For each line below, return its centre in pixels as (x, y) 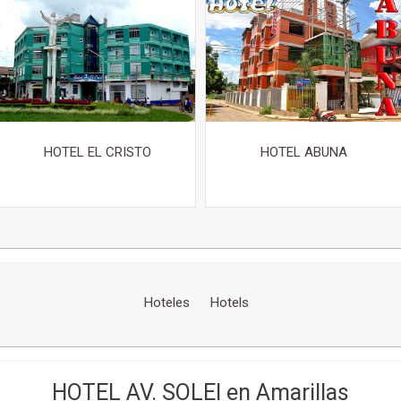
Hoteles (166, 303)
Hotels (229, 303)
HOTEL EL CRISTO (98, 152)
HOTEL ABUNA (303, 152)
